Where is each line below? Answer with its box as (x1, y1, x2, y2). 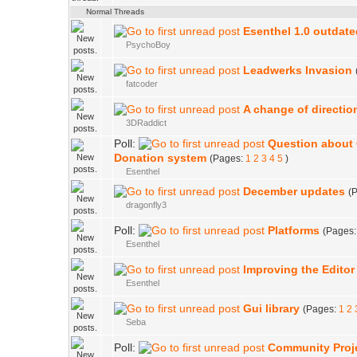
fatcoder (126, 79, 158, 88)
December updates (243, 186, 345, 198)
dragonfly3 (126, 200, 167, 210)
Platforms (268, 225, 320, 237)
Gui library (243, 303, 300, 315)
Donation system (114, 152, 206, 164)
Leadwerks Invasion (243, 65, 352, 76)
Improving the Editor (243, 264, 355, 276)
